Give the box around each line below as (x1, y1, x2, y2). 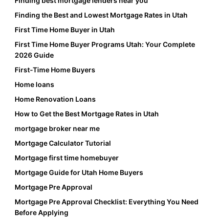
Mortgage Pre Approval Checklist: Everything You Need (15, 197, 198, 206)
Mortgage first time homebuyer (15, 153, 119, 162)
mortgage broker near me (15, 124, 100, 133)
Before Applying (15, 208, 68, 217)
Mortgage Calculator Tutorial (15, 139, 111, 148)
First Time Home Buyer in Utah (15, 25, 115, 34)
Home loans (15, 80, 54, 89)
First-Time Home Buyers (15, 66, 95, 74)
